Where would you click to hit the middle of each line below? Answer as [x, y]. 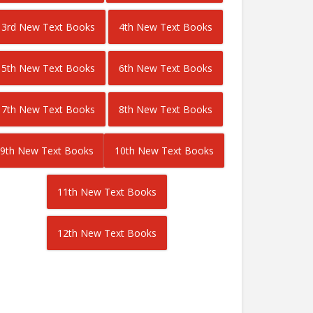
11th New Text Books [107, 192]
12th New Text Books [107, 233]
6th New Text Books [165, 68]
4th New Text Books [165, 27]
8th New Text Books [165, 109]
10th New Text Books [164, 151]
